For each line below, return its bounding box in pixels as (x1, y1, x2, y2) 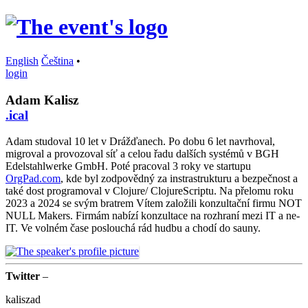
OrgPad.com (5, 173, 60, 185)
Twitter (5, 270, 40, 283)
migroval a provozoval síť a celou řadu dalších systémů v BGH (5, 148, 279, 160)
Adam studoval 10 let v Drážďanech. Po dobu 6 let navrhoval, (5, 135, 275, 148)
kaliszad (5, 294, 41, 306)
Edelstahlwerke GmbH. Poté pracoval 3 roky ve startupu (5, 160, 251, 173)
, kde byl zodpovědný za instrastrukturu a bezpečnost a (60, 173, 298, 185)
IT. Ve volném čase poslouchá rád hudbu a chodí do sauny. (5, 222, 261, 234)
